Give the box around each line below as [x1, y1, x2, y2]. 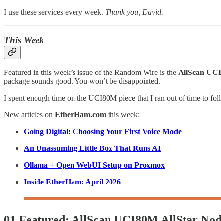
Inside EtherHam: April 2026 [24, 178, 121, 186]
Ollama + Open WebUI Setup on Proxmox [24, 161, 165, 170]
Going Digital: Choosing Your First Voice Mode [24, 127, 182, 136]
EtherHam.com [55, 110, 106, 119]
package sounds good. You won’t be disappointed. [4, 77, 160, 86]
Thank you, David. [105, 7, 163, 16]
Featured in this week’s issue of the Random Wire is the [4, 68, 178, 77]
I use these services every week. [4, 7, 105, 16]
